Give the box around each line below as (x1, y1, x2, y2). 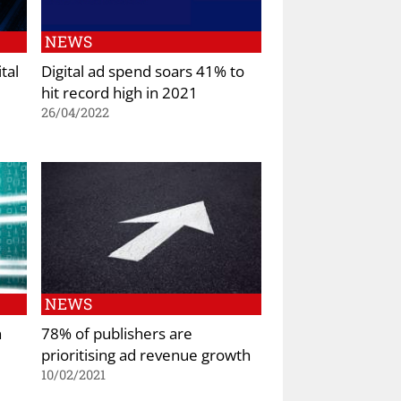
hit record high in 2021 (41, 81, 198, 103)
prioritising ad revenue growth (41, 344, 251, 366)
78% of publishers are (41, 322, 192, 345)
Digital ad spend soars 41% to (41, 59, 244, 81)
